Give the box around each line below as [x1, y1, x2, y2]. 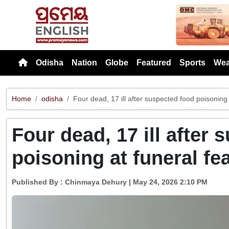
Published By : [12, 178, 65, 187]
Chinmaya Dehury [65, 178, 127, 187]
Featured [136, 58, 171, 67]
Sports [179, 58, 205, 67]
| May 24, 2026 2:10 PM [127, 178, 208, 187]
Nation [72, 58, 97, 67]
